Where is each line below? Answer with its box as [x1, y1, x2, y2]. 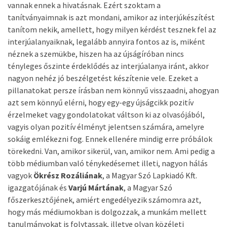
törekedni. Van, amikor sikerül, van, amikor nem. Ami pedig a [8, 146, 215, 156]
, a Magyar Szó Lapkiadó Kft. [102, 170, 197, 180]
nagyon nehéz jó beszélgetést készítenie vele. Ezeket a [8, 73, 198, 83]
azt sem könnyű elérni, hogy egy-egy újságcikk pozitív [8, 97, 194, 107]
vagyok [8, 170, 33, 180]
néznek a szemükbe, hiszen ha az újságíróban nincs [8, 49, 184, 59]
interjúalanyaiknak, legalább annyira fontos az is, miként [8, 36, 205, 47]
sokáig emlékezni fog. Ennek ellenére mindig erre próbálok [8, 134, 212, 144]
